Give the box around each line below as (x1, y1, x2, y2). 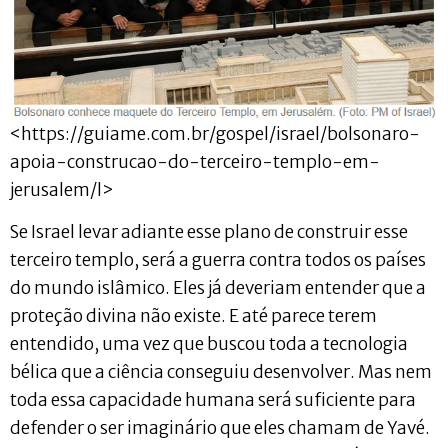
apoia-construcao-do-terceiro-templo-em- (10, 150, 380, 173)
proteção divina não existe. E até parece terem (10, 304, 377, 327)
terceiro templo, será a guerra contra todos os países (10, 248, 426, 271)
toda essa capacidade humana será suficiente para (10, 388, 416, 411)
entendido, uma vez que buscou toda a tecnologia (10, 332, 408, 355)
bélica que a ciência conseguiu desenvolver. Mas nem (10, 360, 432, 383)
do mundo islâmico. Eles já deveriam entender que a (10, 276, 426, 299)
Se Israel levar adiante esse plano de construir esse (10, 220, 408, 243)
